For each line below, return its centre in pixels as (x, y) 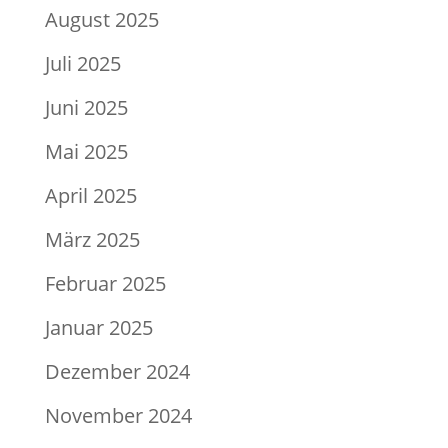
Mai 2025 (86, 152)
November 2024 (118, 416)
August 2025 (101, 20)
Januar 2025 (98, 328)
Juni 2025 (86, 108)
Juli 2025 (82, 64)
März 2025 (92, 240)
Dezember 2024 (117, 372)
